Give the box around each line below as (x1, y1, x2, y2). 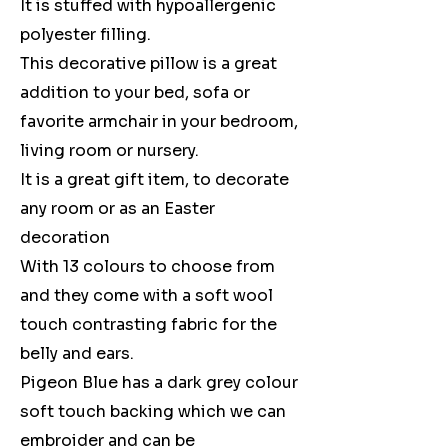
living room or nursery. (20, 140, 199, 162)
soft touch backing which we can (20, 401, 286, 423)
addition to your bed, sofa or (20, 82, 250, 104)
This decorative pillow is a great (20, 53, 277, 75)
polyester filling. (20, 24, 151, 46)
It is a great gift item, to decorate (20, 169, 289, 191)
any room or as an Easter (20, 198, 215, 220)
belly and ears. (20, 343, 134, 365)
